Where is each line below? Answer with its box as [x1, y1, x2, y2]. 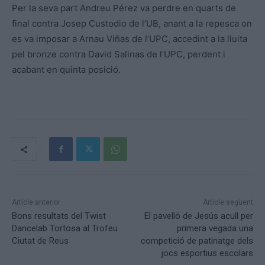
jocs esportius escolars [161, 247, 253, 258]
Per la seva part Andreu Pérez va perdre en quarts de [12, 2, 236, 14]
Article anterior [12, 198, 60, 206]
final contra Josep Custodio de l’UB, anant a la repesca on [12, 17, 252, 29]
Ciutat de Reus [12, 235, 69, 246]
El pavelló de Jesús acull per [144, 210, 253, 221]
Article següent [202, 198, 253, 206]
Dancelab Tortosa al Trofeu [12, 222, 118, 234]
